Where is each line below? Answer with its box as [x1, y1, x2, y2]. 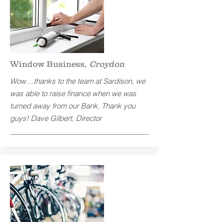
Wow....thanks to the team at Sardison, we [10, 76, 145, 86]
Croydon [89, 59, 124, 69]
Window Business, [10, 59, 89, 69]
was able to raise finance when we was [10, 89, 136, 98]
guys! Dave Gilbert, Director [10, 113, 102, 123]
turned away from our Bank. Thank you [10, 101, 135, 111]
